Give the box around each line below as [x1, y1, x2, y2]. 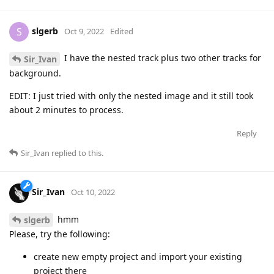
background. [9, 67, 61, 79]
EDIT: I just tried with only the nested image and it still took [9, 89, 253, 102]
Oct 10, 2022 [71, 187, 115, 198]
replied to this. [50, 147, 103, 158]
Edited [110, 25, 133, 37]
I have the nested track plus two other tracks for [62, 51, 261, 64]
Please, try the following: [9, 228, 110, 240]
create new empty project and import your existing [34, 251, 242, 263]
